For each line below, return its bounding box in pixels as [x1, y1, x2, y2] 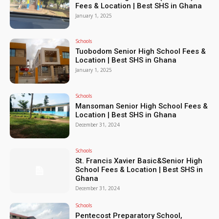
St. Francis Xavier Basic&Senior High [75, 156, 203, 165]
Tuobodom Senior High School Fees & [75, 47, 206, 56]
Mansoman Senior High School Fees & [75, 102, 208, 111]
